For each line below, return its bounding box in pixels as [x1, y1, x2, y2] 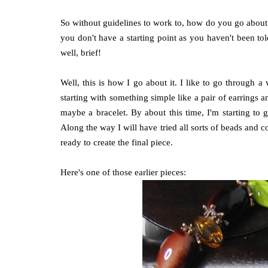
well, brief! [60, 48, 101, 57]
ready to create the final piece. [60, 138, 173, 147]
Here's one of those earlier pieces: [60, 167, 186, 177]
